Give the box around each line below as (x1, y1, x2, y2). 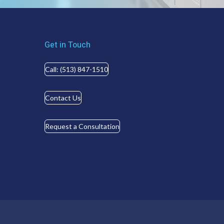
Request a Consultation (45, 121, 120, 130)
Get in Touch (44, 38, 91, 51)
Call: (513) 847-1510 (45, 64, 108, 73)
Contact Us (45, 93, 81, 102)
